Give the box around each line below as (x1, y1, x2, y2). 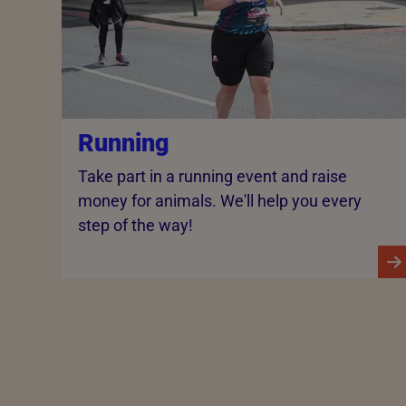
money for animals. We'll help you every (77, 191, 362, 211)
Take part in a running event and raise (77, 167, 347, 187)
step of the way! (77, 216, 193, 236)
